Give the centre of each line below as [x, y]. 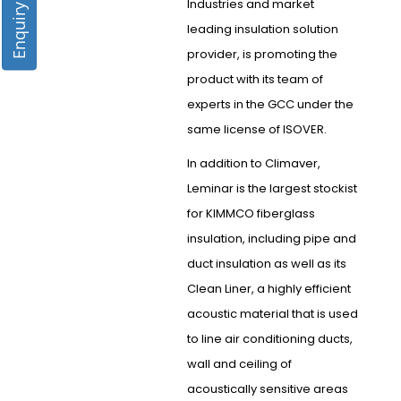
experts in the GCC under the [270, 105]
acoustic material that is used [272, 314]
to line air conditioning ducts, [269, 339]
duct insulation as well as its [266, 264]
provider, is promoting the [262, 55]
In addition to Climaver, [253, 164]
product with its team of [255, 80]
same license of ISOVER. [256, 130]
